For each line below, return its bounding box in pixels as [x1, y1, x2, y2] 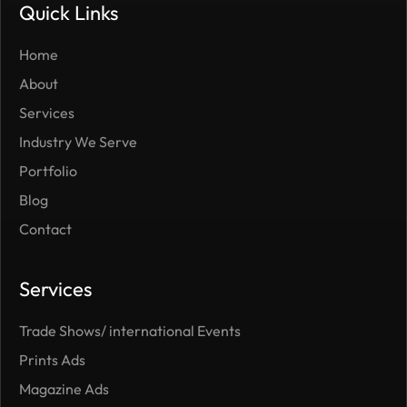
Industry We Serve [19, 132, 137, 151]
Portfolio [19, 161, 77, 180]
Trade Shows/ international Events [19, 321, 241, 340]
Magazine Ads [19, 379, 109, 398]
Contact [19, 219, 72, 238]
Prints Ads [19, 350, 85, 369]
